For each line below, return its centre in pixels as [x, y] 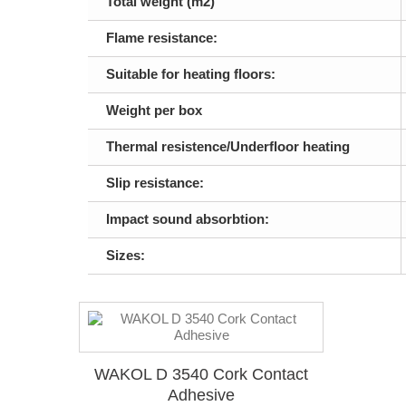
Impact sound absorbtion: [188, 219]
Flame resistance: [162, 38]
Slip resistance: [155, 183]
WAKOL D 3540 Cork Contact [201, 375]
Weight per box [154, 111]
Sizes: [126, 256]
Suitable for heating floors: [191, 74]
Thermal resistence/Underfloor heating [228, 147]
